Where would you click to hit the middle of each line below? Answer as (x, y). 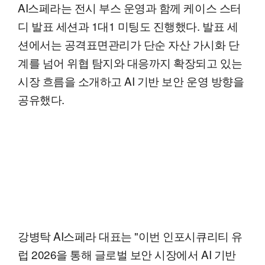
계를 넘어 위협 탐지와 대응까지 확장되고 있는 (130, 63)
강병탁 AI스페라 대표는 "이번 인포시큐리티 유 (130, 236)
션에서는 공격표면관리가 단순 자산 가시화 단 (129, 44)
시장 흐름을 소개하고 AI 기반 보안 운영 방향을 (131, 81)
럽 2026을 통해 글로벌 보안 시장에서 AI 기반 (127, 254)
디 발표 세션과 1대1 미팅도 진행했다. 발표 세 (128, 26)
